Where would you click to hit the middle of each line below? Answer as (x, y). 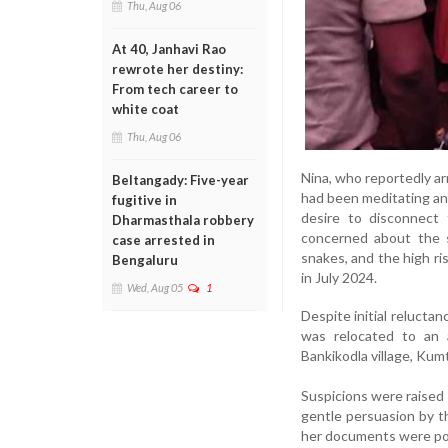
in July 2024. (339, 277)
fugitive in (144, 200)
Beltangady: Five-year (180, 180)
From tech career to (175, 89)
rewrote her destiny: (177, 69)
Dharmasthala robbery (183, 220)
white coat (145, 109)
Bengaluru (145, 260)
